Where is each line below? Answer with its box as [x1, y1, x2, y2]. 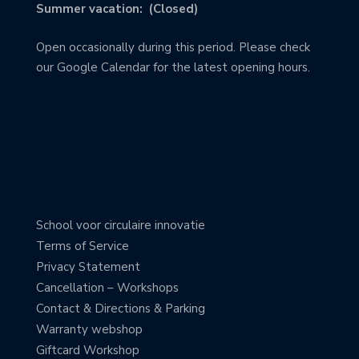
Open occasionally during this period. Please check [36, 38, 310, 55]
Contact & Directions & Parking [36, 300, 205, 317]
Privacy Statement [36, 258, 140, 275]
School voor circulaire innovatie [36, 216, 205, 233]
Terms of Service [36, 237, 129, 254]
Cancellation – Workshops [36, 279, 179, 296]
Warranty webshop [36, 321, 143, 337]
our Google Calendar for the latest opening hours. [36, 58, 310, 75]
